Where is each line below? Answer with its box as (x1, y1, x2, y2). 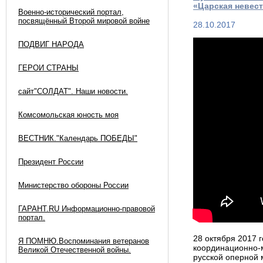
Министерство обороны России (18, 181, 129, 190)
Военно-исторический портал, (18, 8, 124, 16)
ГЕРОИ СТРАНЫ (18, 63, 79, 72)
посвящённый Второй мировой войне (18, 16, 150, 25)
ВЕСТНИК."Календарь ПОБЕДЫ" (18, 134, 137, 143)
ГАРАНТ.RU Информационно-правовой (18, 204, 155, 213)
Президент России (18, 157, 83, 166)
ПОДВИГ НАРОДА (18, 40, 84, 49)
